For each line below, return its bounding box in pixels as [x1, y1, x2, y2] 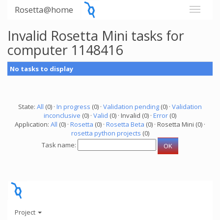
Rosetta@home [15, 4, 73, 15]
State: [18, 102, 37, 111]
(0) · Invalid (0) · [108, 111, 153, 120]
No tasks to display [10, 64, 73, 73]
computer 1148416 [7, 41, 123, 59]
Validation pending [103, 102, 159, 111]
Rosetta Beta [106, 120, 144, 129]
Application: [15, 120, 51, 129]
